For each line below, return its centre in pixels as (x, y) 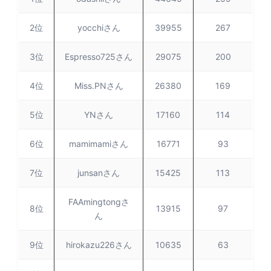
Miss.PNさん (99, 86)
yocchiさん (99, 28)
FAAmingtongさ (99, 202)
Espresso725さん (99, 57)
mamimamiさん (99, 144)
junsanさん (99, 173)
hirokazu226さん (99, 245)
